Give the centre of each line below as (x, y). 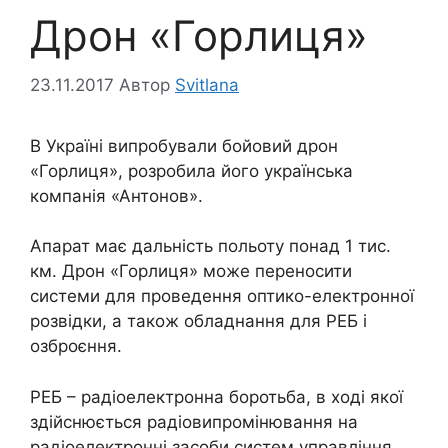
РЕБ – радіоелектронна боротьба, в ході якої (216, 396)
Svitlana (207, 84)
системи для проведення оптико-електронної (222, 296)
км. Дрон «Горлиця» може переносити (191, 271)
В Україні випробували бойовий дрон (184, 145)
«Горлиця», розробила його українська (191, 170)
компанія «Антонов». (116, 195)
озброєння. (76, 346)
